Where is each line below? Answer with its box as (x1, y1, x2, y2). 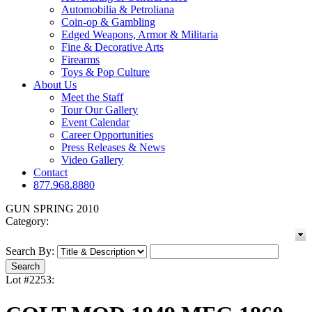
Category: (6, 215, 49, 228)
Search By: (6, 245, 54, 258)
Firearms (61, 54, 100, 66)
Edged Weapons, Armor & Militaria (61, 29, 218, 41)
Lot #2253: (6, 274, 54, 286)
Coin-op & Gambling (61, 16, 155, 29)
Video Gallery (61, 154, 123, 166)
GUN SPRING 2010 (6, 203, 99, 215)
